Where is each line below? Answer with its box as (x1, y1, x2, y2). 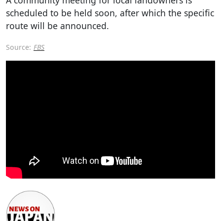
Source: (6, 42, 31, 52)
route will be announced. (6, 19, 109, 32)
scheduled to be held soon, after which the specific (6, 6, 214, 19)
